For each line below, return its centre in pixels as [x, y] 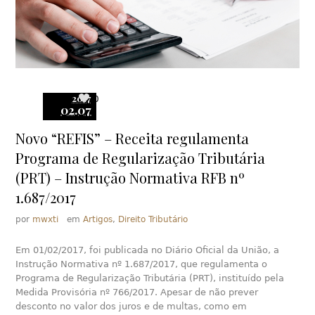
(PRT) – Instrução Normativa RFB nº [130, 178]
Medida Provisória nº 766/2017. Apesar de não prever [137, 292]
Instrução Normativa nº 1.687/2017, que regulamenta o [142, 264]
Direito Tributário [153, 220]
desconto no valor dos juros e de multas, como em [131, 307]
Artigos [98, 220]
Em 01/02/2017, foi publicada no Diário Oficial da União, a [148, 250]
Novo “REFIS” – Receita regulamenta [133, 139]
